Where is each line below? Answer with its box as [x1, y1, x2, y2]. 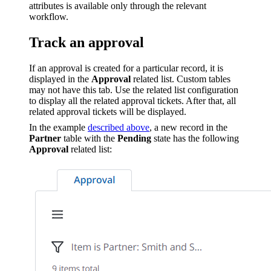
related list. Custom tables [131, 73, 230, 84]
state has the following [151, 132, 239, 143]
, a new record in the [149, 122, 227, 132]
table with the [61, 132, 117, 143]
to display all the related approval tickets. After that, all [29, 95, 236, 106]
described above [88, 122, 149, 132]
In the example [29, 122, 88, 132]
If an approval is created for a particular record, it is [29, 62, 223, 73]
